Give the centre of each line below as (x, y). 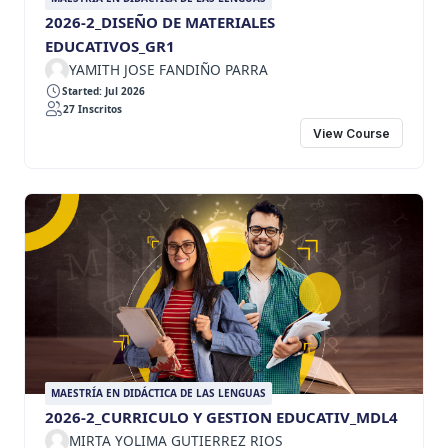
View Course (351, 133)
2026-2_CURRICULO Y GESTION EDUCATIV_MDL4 (221, 417)
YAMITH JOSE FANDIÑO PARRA (168, 70)
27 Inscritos (92, 108)
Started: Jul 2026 (103, 90)
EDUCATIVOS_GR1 (110, 46)
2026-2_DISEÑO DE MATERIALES (160, 22)
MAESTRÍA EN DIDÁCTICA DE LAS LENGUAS (158, 393)
